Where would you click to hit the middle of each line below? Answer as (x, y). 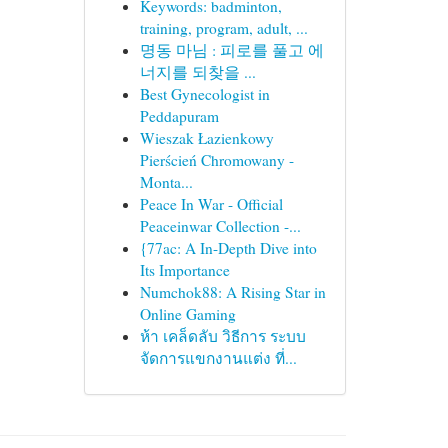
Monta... (166, 182)
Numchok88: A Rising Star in (232, 292)
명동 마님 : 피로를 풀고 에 (231, 50)
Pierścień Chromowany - (216, 160)
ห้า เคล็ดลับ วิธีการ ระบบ (222, 336)
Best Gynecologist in (204, 94)
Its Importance (184, 270)
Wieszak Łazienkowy (206, 138)
